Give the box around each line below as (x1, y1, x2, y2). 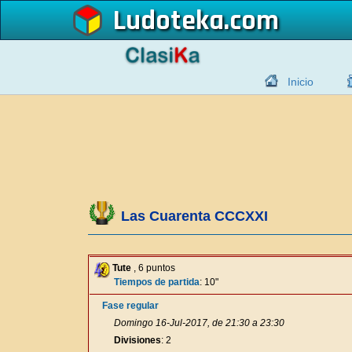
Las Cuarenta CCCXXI (121, 208, 268, 224)
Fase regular (102, 300, 159, 311)
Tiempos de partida (114, 277, 200, 288)
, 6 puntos (131, 262, 175, 273)
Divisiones (114, 335, 161, 346)
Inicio (288, 75, 313, 88)
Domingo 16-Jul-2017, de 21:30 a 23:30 (114, 317, 284, 328)
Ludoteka (113, 2, 224, 38)
